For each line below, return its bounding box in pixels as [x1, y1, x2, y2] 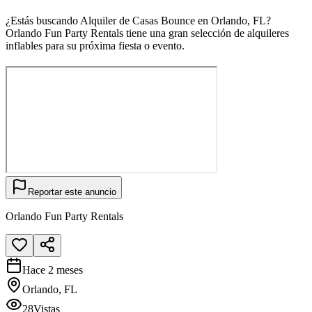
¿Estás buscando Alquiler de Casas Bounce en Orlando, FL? [6, 14, 271, 26]
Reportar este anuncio [28, 186, 116, 197]
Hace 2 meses [22, 263, 83, 276]
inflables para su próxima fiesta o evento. [6, 39, 185, 52]
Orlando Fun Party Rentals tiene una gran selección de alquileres [6, 26, 289, 39]
